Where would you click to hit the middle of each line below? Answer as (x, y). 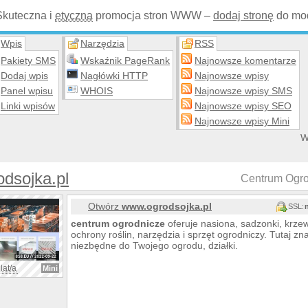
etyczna (74, 15)
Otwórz (105, 206)
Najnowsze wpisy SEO (243, 106)
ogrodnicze (139, 223)
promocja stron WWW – (153, 15)
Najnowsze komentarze (245, 60)
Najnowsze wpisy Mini (242, 121)
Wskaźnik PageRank (125, 60)
